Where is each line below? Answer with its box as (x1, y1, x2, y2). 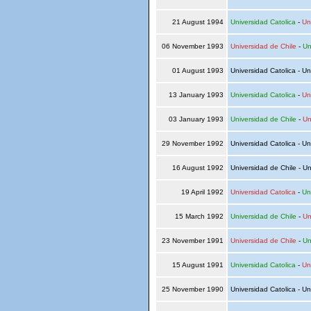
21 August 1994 (169, 18, 226, 26)
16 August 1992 (169, 164, 226, 171)
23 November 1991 (159, 237, 226, 244)
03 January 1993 (166, 115, 226, 123)
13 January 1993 (166, 91, 226, 99)
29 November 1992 (159, 140, 226, 147)
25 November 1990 (159, 285, 226, 293)
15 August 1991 (169, 261, 226, 269)
